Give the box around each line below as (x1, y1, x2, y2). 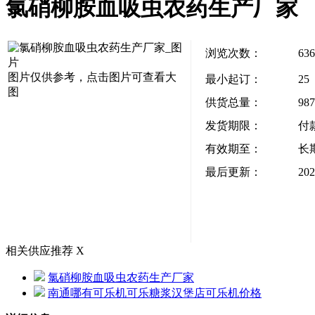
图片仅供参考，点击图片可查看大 (8, 71, 176, 84)
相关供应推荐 (6, 245, 73, 257)
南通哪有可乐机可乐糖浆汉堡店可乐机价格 (48, 287, 262, 300)
